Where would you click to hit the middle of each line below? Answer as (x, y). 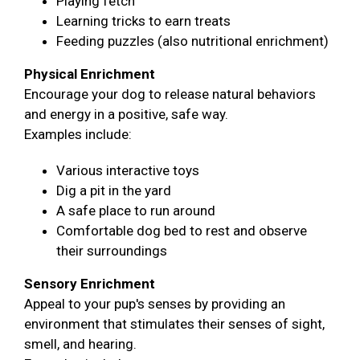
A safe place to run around (136, 210)
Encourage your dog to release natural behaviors (170, 94)
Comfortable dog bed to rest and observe (182, 230)
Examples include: (78, 134)
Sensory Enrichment (90, 283)
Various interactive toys (128, 170)
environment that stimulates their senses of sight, (174, 323)
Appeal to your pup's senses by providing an (155, 303)
